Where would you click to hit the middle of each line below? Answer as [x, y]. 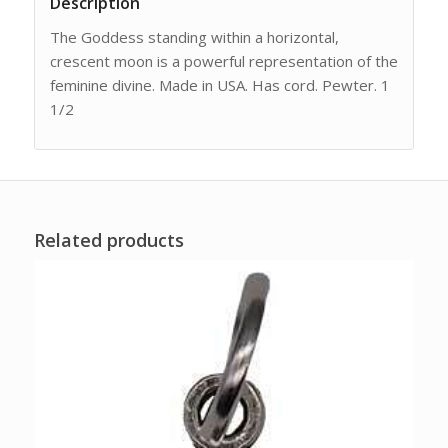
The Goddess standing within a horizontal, [194, 36]
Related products [108, 239]
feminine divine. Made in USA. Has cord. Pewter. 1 [219, 84]
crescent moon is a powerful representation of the [223, 60]
